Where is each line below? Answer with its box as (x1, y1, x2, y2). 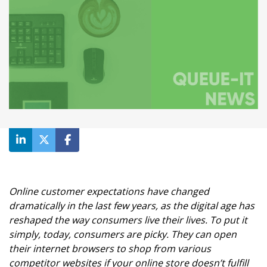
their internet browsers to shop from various (9, 242, 211, 256)
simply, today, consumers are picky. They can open (9, 228, 237, 241)
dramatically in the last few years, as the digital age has (9, 199, 254, 213)
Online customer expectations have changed (9, 185, 209, 198)
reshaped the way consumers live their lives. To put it (9, 213, 247, 227)
